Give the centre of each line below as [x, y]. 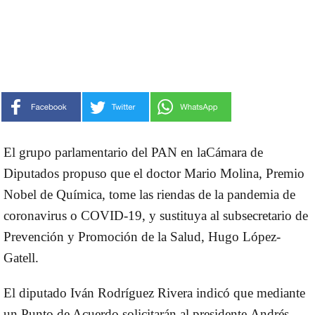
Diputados [31, 173]
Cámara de [234, 152]
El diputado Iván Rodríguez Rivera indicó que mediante [154, 292]
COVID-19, [113, 215]
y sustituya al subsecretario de [227, 215]
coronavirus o [42, 215]
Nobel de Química [53, 194]
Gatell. [21, 257]
